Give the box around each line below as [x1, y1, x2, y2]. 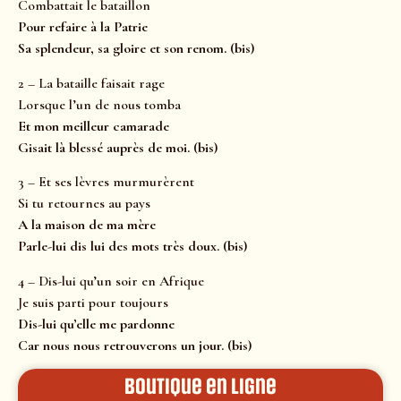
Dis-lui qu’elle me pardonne [18, 314, 175, 333]
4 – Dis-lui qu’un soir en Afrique [18, 271, 204, 290]
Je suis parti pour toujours [18, 293, 168, 311]
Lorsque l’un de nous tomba [18, 95, 181, 114]
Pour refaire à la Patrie [18, 18, 148, 37]
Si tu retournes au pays [18, 194, 150, 213]
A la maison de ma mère [18, 216, 156, 235]
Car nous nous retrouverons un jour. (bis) [18, 336, 252, 354]
